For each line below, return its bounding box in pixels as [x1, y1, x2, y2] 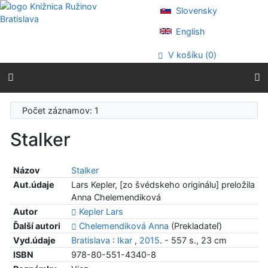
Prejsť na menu [23, 13, 83, 23]
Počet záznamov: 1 [22, 105, 104, 115]
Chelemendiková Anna [78, 221, 169, 232]
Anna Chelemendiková [71, 192, 161, 203]
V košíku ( [166, 50, 209, 60]
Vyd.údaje [13, 235, 56, 246]
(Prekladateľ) [168, 221, 222, 232]
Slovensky [173, 5, 218, 16]
